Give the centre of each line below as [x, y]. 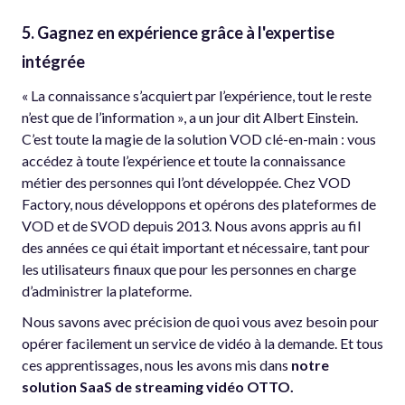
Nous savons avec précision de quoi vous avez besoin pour [200, 321]
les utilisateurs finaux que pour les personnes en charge [189, 268]
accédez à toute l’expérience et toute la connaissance [184, 160]
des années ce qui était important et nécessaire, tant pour [196, 247]
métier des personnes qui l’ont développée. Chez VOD [186, 182]
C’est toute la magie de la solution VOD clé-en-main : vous [199, 138]
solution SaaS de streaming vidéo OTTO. [158, 386]
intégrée [53, 61]
